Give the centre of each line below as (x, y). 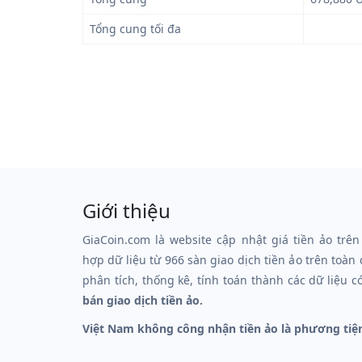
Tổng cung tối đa (135, 29)
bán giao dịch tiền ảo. (143, 300)
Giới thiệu (126, 210)
